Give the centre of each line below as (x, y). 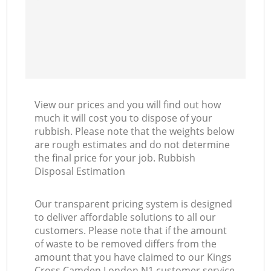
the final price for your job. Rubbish (115, 158)
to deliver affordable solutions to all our (126, 217)
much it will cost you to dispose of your (124, 118)
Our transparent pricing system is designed (134, 204)
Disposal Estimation (80, 171)
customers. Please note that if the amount (131, 231)
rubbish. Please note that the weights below (135, 132)
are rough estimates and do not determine (132, 145)
